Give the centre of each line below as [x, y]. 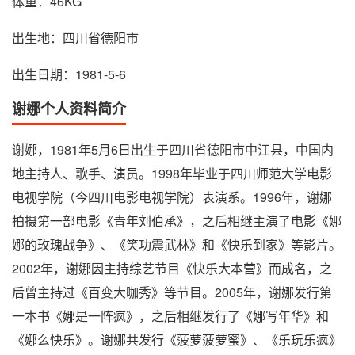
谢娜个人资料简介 [69, 109]
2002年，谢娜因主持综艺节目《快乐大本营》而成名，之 [172, 269]
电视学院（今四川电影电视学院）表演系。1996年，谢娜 [172, 197]
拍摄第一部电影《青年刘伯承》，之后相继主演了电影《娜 [177, 221]
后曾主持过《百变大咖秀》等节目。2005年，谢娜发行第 [172, 292]
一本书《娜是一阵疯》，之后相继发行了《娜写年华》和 [170, 316]
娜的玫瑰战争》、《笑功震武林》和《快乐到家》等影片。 [177, 245]
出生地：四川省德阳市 [75, 38]
